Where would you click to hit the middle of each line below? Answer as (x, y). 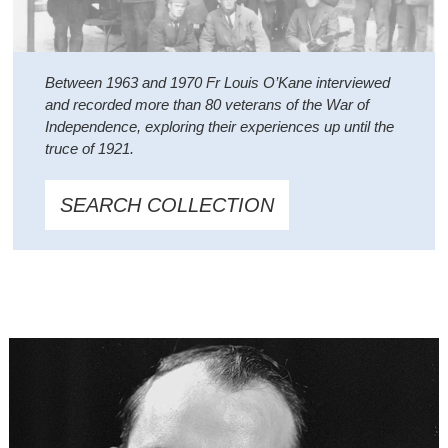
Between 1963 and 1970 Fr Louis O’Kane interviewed (217, 82)
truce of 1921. (89, 148)
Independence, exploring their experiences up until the (219, 126)
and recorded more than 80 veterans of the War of (206, 104)
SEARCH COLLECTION (166, 204)
